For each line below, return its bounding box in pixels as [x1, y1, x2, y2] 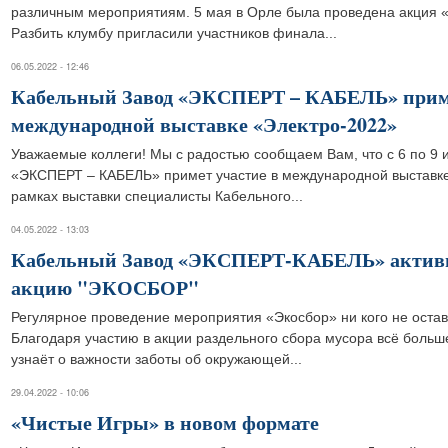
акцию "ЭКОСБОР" [11, 273, 199, 302]
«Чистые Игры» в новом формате [11, 408, 319, 437]
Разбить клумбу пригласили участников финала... [11, 25, 337, 41]
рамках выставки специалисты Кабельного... [11, 188, 303, 204]
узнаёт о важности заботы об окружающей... [11, 351, 302, 367]
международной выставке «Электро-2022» [11, 110, 397, 139]
